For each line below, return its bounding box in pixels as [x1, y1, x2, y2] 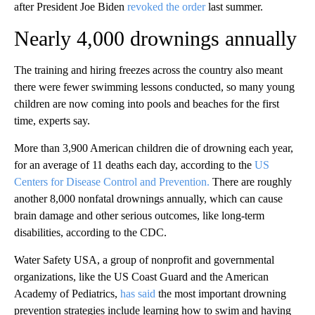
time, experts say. [14, 114, 90, 127]
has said [120, 287, 155, 300]
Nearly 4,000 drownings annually [14, 26, 297, 50]
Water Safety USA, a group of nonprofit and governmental [14, 253, 274, 266]
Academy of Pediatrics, [14, 287, 120, 300]
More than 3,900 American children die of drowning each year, [14, 141, 293, 154]
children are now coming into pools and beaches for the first [14, 97, 279, 110]
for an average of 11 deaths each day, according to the [14, 158, 255, 171]
